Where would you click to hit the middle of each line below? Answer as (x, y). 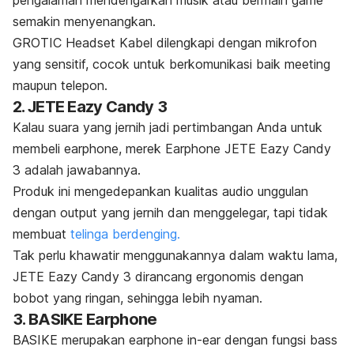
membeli (38, 148)
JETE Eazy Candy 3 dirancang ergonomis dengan (158, 276)
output (81, 212)
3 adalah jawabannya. (77, 169)
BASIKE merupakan (71, 339)
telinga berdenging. (125, 233)
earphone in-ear (175, 339)
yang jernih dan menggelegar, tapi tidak (215, 212)
